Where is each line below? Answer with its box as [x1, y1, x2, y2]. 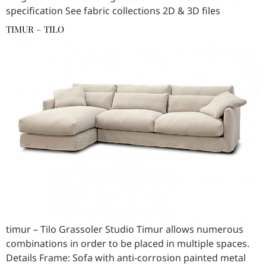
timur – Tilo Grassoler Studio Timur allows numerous [6, 223, 243, 236]
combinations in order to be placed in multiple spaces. [6, 237, 249, 251]
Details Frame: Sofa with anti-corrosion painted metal [6, 251, 246, 265]
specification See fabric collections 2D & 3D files [6, 4, 220, 18]
